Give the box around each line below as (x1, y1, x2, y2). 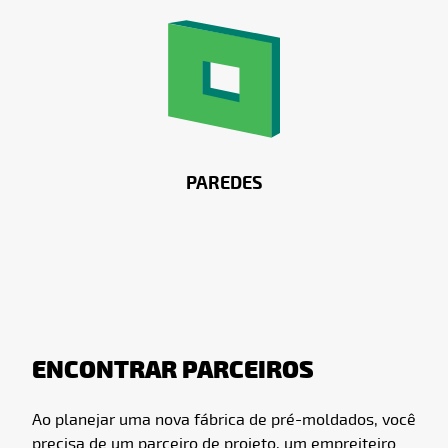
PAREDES (186, 172, 262, 196)
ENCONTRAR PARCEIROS (32, 355, 314, 387)
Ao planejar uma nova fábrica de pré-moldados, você (32, 410, 416, 431)
